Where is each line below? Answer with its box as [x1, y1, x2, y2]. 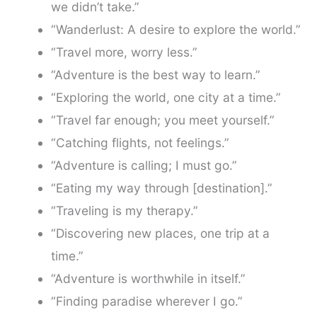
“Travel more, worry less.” [50, 45, 197, 59]
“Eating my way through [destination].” [50, 180, 272, 195]
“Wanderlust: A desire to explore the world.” [50, 22, 301, 37]
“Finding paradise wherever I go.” [50, 294, 243, 309]
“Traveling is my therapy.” [50, 203, 198, 218]
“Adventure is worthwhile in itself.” [50, 271, 246, 286]
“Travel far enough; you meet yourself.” [50, 113, 275, 127]
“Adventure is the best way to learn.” [50, 67, 260, 82]
